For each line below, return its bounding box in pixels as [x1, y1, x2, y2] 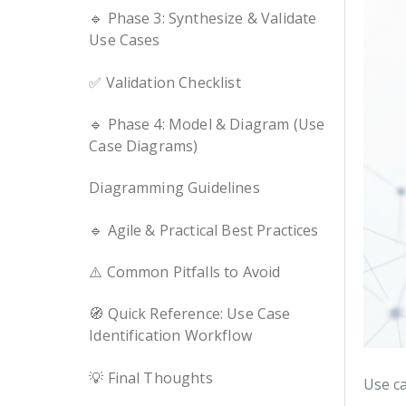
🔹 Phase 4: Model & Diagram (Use [89, 113, 325, 134]
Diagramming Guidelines [89, 178, 260, 198]
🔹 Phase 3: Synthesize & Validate [89, 8, 317, 29]
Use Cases [89, 30, 160, 51]
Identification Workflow [89, 325, 252, 346]
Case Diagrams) [89, 135, 198, 156]
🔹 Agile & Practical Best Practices [89, 219, 319, 240]
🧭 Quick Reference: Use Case [89, 304, 291, 324]
